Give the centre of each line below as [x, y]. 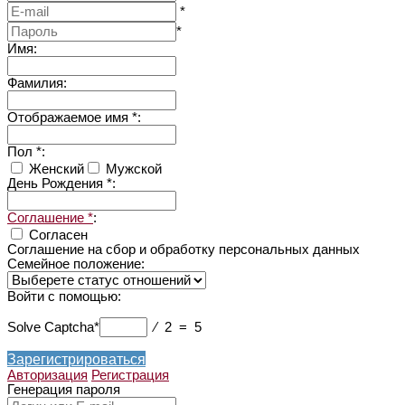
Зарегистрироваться [76, 358]
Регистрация [130, 375]
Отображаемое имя [70, 118]
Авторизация [47, 375]
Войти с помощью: [66, 297]
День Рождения [57, 184]
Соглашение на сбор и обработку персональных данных [184, 250]
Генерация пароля [64, 389]
